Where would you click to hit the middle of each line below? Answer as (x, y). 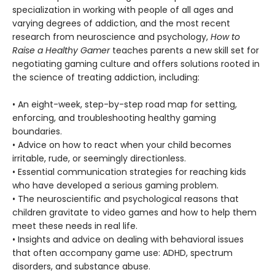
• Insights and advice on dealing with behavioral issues (128, 240)
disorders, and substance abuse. (81, 267)
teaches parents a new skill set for (184, 51)
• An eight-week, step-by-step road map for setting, (125, 105)
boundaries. (37, 132)
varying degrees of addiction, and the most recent (121, 24)
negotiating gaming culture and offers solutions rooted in (136, 64)
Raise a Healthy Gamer (61, 51)
